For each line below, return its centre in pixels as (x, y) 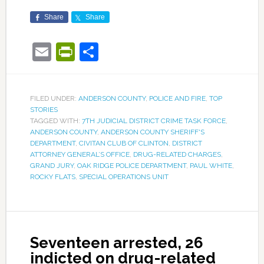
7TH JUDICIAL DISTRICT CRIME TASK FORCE (154, 121)
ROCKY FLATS (52, 177)
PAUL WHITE (211, 166)
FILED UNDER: (54, 98)
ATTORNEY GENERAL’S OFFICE (80, 154)
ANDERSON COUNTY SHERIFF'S (152, 132)
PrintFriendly (129, 52)
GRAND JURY (52, 166)
